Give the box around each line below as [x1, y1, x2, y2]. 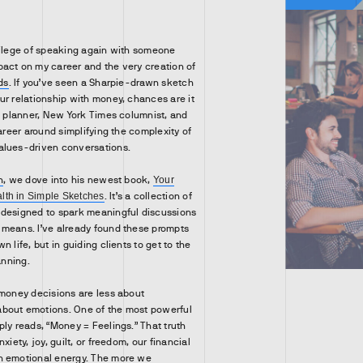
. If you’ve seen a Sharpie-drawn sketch [8, 77, 194, 88]
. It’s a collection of [104, 190, 192, 202]
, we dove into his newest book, [3, 174, 153, 186]
